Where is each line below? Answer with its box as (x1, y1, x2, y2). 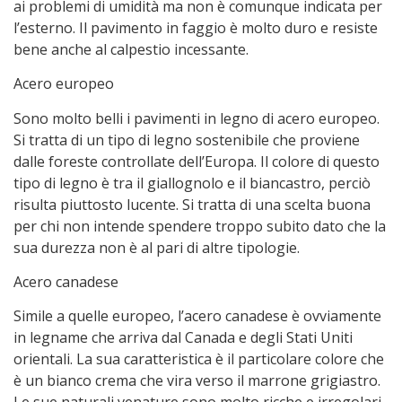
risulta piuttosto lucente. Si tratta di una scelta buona (13, 194, 371, 214)
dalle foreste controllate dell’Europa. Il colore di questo (13, 151, 380, 171)
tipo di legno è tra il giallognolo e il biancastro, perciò (13, 172, 371, 193)
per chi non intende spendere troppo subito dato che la (13, 215, 386, 236)
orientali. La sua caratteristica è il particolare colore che (13, 349, 384, 370)
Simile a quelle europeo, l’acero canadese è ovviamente (13, 306, 381, 327)
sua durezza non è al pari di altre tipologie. (13, 237, 300, 258)
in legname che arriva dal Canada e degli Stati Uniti (13, 328, 353, 348)
